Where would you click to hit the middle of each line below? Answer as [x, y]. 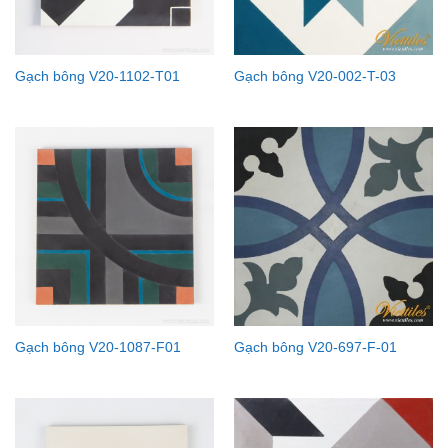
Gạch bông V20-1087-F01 [97, 347]
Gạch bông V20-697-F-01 [315, 347]
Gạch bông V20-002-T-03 [314, 76]
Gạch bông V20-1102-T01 [97, 76]
